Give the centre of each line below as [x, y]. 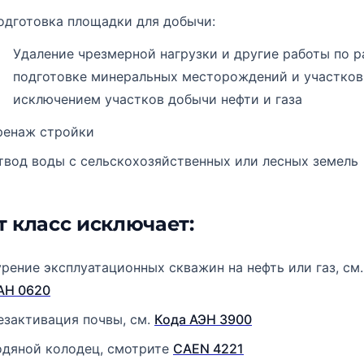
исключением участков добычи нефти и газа [158, 99]
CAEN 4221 [208, 349]
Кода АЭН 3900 [203, 319]
